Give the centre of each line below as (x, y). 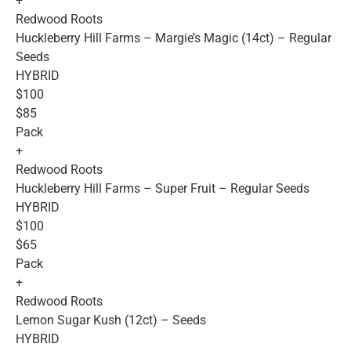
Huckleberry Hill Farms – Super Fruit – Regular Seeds (163, 189)
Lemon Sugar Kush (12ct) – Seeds (111, 320)
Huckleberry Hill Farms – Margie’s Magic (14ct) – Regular (174, 38)
